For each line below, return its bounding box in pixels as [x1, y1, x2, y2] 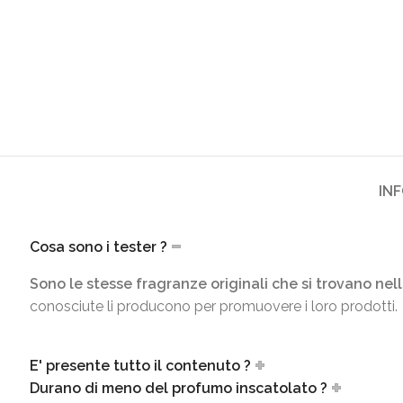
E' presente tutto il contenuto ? [30, 357, 251, 375]
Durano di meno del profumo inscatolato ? [30, 380, 327, 398]
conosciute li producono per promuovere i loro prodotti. [30, 297, 398, 315]
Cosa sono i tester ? [30, 237, 167, 255]
